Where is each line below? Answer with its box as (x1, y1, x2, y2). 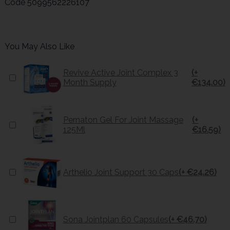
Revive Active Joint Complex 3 (63, 68, 178, 78)
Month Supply (63, 78, 117, 88)
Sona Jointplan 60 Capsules (63, 214, 168, 224)
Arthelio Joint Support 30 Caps (63, 167, 179, 177)
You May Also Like (4, 42, 74, 52)
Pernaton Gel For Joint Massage (63, 115, 183, 125)
